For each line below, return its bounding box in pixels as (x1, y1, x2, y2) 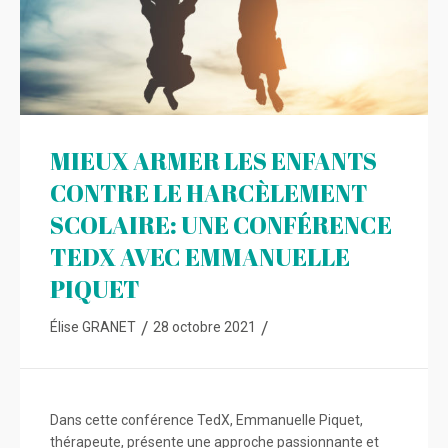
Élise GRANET (50, 319, 136, 335)
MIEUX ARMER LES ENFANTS (50, 145, 377, 177)
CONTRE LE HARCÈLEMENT (50, 177, 368, 209)
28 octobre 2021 (153, 319, 256, 335)
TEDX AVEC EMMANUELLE (50, 241, 350, 273)
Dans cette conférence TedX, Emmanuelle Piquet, (50, 412, 363, 428)
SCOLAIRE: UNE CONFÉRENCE (50, 209, 392, 241)
